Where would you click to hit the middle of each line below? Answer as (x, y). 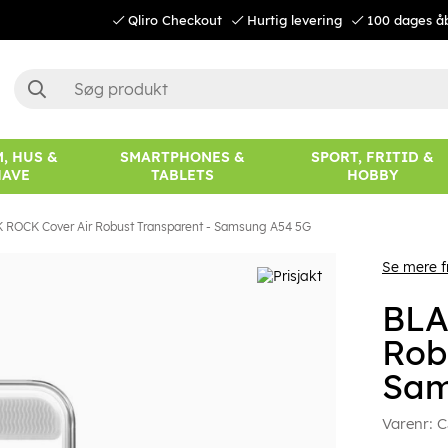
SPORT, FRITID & (373, 157)
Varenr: (409, 424)
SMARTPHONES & (182, 157)
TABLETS (182, 175)
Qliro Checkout (172, 20)
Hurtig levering (292, 20)
